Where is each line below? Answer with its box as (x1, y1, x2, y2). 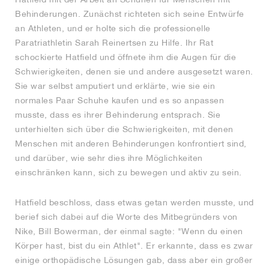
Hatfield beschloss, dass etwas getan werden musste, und (15, 198, 254, 208)
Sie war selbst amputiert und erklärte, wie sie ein (15, 81, 215, 91)
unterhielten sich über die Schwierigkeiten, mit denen (15, 124, 234, 134)
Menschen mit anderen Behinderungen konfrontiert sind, (15, 139, 247, 149)
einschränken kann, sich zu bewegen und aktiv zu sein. (15, 168, 242, 178)
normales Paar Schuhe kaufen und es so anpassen (15, 95, 224, 106)
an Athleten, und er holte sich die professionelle (15, 23, 211, 34)
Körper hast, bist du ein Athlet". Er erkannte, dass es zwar (15, 241, 253, 251)
